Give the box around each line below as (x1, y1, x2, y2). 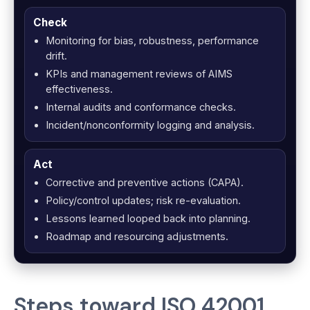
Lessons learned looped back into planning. (46, 212, 250, 225)
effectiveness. (46, 83, 113, 95)
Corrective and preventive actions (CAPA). (46, 176, 244, 189)
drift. (46, 50, 67, 62)
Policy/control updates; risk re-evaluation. (46, 194, 241, 207)
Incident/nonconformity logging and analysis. (46, 119, 255, 131)
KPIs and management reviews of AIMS (46, 68, 232, 80)
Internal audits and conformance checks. (46, 101, 236, 113)
